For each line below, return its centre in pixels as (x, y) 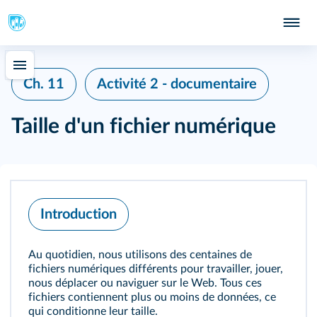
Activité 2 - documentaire (177, 84)
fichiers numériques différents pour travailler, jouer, (156, 269)
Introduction (79, 214)
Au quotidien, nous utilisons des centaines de (140, 255)
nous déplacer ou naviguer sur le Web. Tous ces (145, 283)
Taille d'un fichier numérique (144, 127)
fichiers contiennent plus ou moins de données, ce (152, 297)
